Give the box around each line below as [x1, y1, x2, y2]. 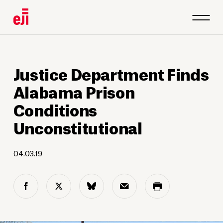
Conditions [13, 99, 97, 120]
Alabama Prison [13, 81, 135, 102]
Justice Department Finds [13, 63, 209, 84]
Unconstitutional [13, 116, 142, 138]
